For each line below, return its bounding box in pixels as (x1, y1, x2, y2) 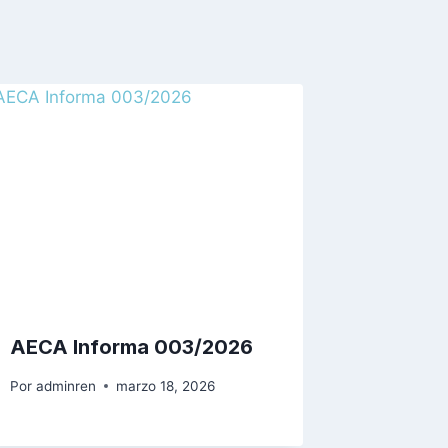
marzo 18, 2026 (115, 377, 215, 394)
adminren (35, 377, 96, 394)
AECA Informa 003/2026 (10, 334, 254, 359)
